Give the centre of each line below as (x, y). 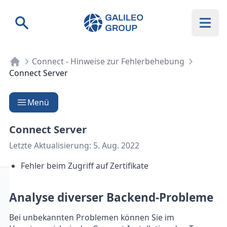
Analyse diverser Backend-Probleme (111, 197)
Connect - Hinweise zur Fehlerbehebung (108, 62)
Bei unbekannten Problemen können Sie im (92, 217)
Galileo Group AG (120, 20)
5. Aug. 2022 (116, 145)
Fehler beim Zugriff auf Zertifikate (84, 165)
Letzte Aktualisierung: (51, 145)
